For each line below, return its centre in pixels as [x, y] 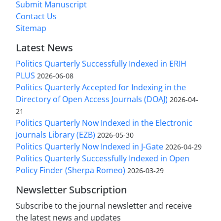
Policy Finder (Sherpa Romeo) [71, 170]
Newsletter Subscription [71, 190]
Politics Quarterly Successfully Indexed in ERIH [101, 64]
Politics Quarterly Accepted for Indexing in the [101, 88]
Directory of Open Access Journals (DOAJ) [92, 99]
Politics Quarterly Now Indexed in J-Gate [90, 147]
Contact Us [36, 17]
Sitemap [31, 28]
